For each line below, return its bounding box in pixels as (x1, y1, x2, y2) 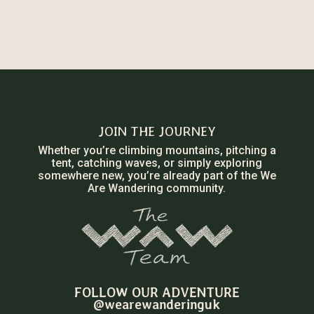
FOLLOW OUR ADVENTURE (74, 285, 240, 301)
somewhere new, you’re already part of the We (37, 169, 276, 183)
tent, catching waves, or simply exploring (51, 156, 262, 170)
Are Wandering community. (88, 182, 226, 196)
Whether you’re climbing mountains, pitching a (37, 144, 276, 158)
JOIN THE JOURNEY (97, 123, 216, 140)
